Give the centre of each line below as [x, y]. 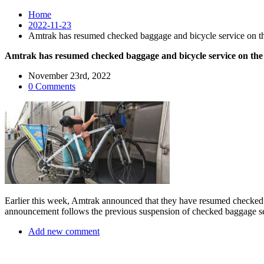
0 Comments [52, 86]
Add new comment [64, 231]
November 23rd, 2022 [70, 76]
